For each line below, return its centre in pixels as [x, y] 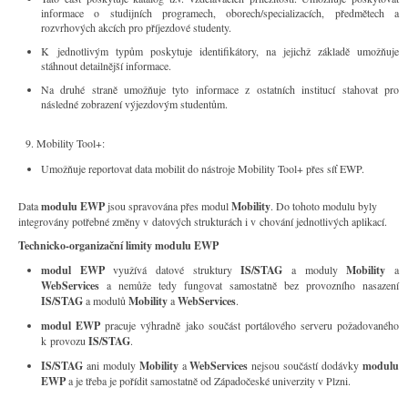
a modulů [107, 301]
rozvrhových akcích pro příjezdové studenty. [136, 27]
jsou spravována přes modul [168, 206]
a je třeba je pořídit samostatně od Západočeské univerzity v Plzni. [208, 381]
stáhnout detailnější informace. [106, 66]
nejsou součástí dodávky [306, 365]
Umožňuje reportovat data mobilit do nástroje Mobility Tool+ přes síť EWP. [203, 168]
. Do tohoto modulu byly [324, 206]
